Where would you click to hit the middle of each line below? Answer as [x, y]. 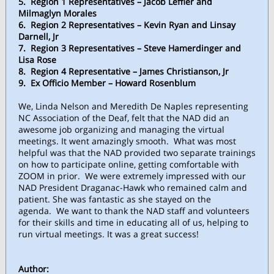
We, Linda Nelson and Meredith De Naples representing [133, 106]
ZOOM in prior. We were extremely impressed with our [132, 176]
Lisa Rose [37, 60]
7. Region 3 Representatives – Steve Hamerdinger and [130, 48]
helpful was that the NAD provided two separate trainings [137, 153]
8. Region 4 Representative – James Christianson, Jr [124, 71]
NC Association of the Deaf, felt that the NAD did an [124, 118]
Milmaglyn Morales [57, 13]
